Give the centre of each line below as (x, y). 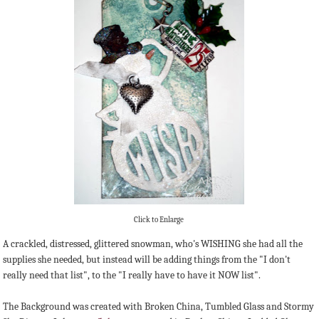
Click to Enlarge (159, 220)
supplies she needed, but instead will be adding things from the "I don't (147, 259)
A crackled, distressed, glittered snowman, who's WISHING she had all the (153, 244)
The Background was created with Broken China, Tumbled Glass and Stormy (158, 306)
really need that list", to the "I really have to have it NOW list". (132, 275)
